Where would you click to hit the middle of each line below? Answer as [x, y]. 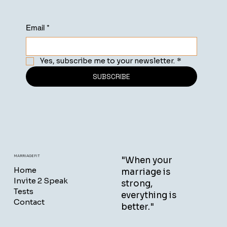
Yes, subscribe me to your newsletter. [107, 61]
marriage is [145, 172]
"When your [146, 160]
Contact [29, 202]
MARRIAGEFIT [27, 156]
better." [137, 207]
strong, [137, 183]
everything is [148, 195]
